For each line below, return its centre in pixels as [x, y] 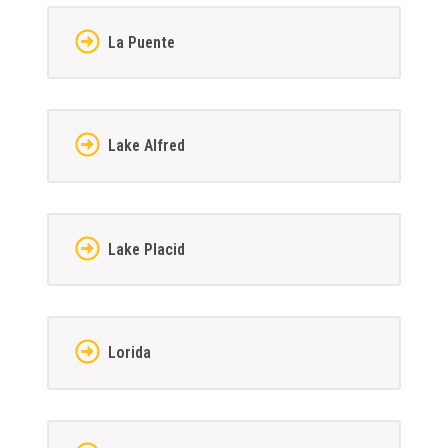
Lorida [129, 352]
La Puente [141, 42]
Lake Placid [146, 249]
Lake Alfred [146, 146]
